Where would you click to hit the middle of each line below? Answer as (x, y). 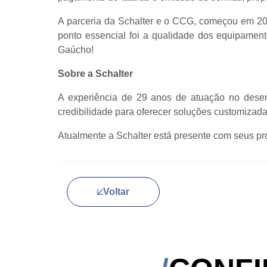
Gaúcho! (76, 50)
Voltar (116, 192)
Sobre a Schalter (95, 74)
